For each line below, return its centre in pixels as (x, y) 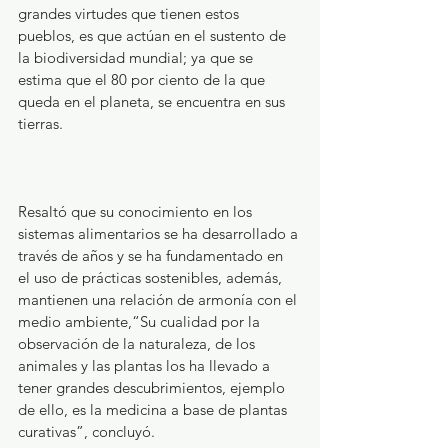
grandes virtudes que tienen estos (130, 13)
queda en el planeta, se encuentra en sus (153, 101)
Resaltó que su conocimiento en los (137, 211)
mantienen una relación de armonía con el (159, 299)
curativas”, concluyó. (86, 431)
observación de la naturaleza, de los (138, 343)
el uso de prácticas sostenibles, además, (152, 277)
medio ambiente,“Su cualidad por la (141, 321)
